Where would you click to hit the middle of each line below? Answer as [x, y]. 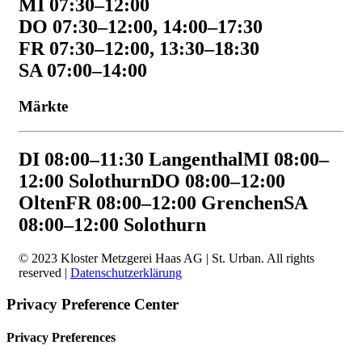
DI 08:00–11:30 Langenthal [131, 159]
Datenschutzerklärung [126, 273]
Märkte [43, 106]
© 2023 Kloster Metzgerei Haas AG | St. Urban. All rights [166, 259]
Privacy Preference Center [93, 305]
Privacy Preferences [61, 338]
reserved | [44, 273]
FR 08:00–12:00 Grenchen [175, 202]
